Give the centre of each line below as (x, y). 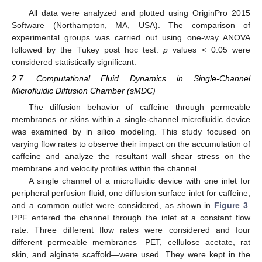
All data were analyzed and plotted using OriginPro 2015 (139, 13)
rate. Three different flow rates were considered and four (131, 230)
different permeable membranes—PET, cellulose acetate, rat (131, 242)
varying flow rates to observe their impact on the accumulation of (131, 144)
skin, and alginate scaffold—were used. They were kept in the (131, 255)
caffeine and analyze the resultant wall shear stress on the (131, 156)
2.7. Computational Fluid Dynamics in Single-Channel (131, 79)
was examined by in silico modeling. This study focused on (131, 132)
